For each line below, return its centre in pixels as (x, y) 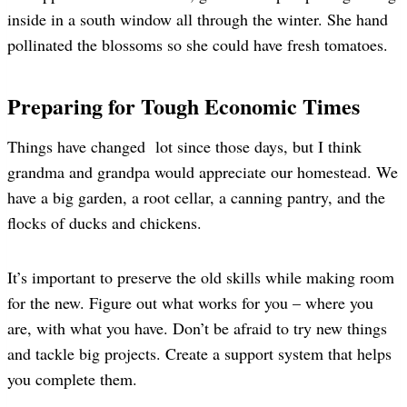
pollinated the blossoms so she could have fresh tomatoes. (198, 44)
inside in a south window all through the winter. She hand (198, 19)
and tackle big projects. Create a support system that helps (199, 353)
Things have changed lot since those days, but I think (184, 146)
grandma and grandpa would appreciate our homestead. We (203, 171)
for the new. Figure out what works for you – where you (190, 302)
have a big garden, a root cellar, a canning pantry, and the (196, 197)
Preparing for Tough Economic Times (184, 105)
